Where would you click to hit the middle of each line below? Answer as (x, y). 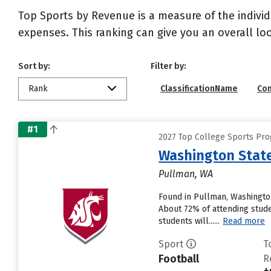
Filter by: (168, 66)
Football (179, 259)
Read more (244, 221)
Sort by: (34, 66)
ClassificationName (199, 89)
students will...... (189, 221)
